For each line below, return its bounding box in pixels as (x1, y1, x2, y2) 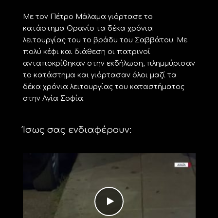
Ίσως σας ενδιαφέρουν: (22, 125, 131, 135)
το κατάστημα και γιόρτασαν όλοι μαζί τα (22, 71, 177, 79)
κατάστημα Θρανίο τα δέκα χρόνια (22, 24, 153, 32)
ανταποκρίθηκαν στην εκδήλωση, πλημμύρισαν (22, 59, 195, 67)
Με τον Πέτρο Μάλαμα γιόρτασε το (22, 12, 153, 20)
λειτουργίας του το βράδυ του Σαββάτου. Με (22, 36, 187, 44)
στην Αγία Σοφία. (22, 94, 85, 102)
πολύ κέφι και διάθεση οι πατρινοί (22, 47, 150, 55)
